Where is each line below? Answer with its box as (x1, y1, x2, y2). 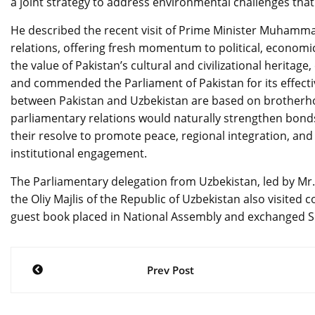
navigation (10, 275, 136, 307)
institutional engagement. (11, 145, 147, 161)
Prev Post (147, 262, 195, 277)
